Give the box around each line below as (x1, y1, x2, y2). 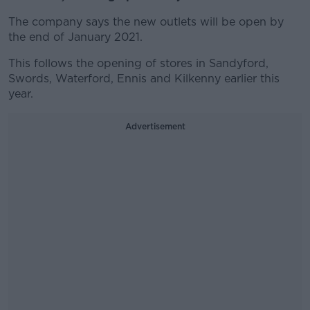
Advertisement (125, 121, 185, 131)
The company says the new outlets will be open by (8, 15, 284, 28)
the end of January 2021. (8, 30, 143, 44)
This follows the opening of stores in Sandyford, (8, 57, 268, 70)
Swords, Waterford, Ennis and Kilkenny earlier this (8, 72, 280, 85)
